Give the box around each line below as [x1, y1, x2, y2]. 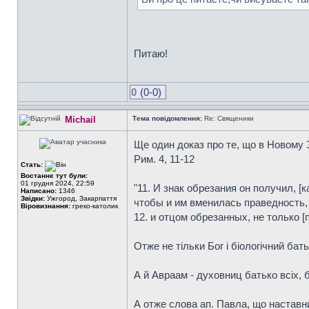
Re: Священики [202, 114, 254, 122]
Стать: [21, 161, 45, 168]
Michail [65, 114, 96, 125]
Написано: [21, 187, 57, 195]
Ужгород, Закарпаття [45, 195, 117, 202]
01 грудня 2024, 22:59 [21, 179, 94, 187]
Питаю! [134, 48, 168, 59]
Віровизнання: [21, 202, 70, 210]
